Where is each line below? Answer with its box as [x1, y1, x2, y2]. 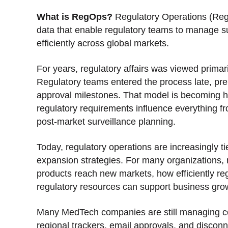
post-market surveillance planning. [37, 116, 176, 127]
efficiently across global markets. [37, 38, 172, 48]
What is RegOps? [37, 11, 115, 22]
